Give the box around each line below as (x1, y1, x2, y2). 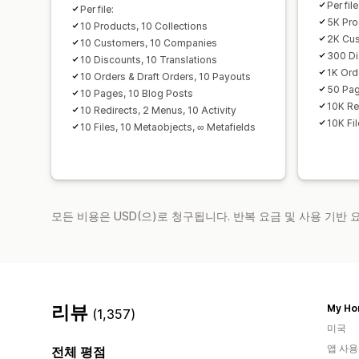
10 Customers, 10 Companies (80, 36, 217, 49)
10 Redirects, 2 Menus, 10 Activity (80, 103, 236, 116)
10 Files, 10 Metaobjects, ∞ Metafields (80, 120, 256, 133)
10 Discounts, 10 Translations (80, 53, 217, 66)
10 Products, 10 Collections (80, 19, 208, 32)
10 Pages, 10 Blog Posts (80, 87, 193, 99)
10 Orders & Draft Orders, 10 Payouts (80, 70, 251, 83)
